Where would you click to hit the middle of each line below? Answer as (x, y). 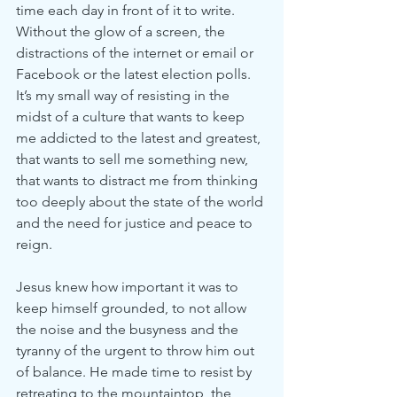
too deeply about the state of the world (141, 202)
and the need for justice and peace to (136, 223)
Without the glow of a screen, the (122, 31)
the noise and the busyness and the (129, 329)
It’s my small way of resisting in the (125, 95)
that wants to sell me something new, (134, 159)
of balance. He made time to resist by (136, 372)
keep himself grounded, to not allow (133, 308)
